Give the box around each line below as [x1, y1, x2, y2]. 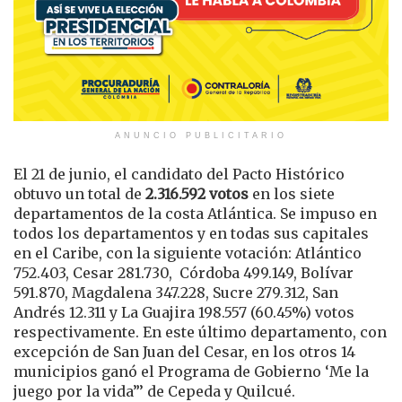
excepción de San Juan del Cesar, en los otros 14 [13, 342, 355, 361]
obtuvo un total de [13, 184, 145, 203]
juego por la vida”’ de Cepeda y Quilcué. [13, 381, 295, 400]
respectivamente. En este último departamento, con [13, 322, 387, 341]
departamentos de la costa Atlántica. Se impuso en [13, 204, 377, 223]
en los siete [249, 184, 335, 203]
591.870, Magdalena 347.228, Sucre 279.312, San [13, 283, 338, 301]
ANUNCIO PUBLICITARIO [115, 130, 287, 140]
